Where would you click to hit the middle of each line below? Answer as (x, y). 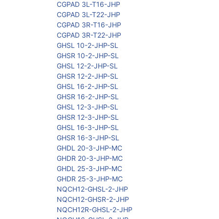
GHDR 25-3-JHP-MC (90, 179)
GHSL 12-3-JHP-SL (88, 107)
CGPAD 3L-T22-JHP (88, 15)
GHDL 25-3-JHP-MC (89, 169)
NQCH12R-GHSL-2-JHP (95, 210)
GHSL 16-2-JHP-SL (88, 87)
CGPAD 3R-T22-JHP (89, 35)
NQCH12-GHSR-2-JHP (93, 199)
